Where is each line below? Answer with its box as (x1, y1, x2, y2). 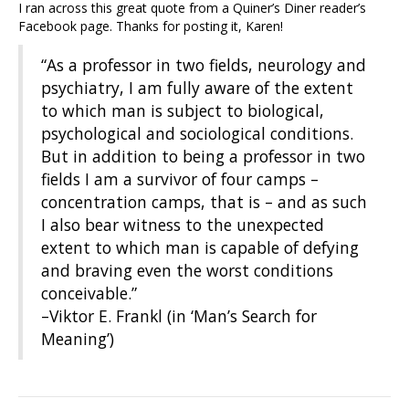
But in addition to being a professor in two (41, 145, 365, 168)
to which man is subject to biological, (41, 100, 324, 122)
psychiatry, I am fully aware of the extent (41, 77, 353, 100)
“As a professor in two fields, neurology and (41, 54, 366, 77)
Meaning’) (41, 328, 114, 351)
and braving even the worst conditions (41, 259, 333, 282)
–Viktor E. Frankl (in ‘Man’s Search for (41, 305, 317, 328)
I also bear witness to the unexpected (41, 214, 324, 236)
